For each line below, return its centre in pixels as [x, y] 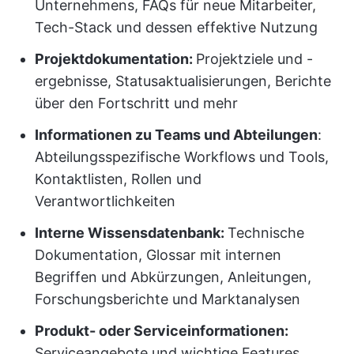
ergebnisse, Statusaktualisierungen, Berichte [183, 81]
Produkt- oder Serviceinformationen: [162, 331]
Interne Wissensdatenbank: [131, 233]
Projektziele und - [254, 59]
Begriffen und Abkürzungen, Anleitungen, [173, 277]
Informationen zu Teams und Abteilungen [176, 135]
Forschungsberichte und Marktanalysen [168, 299]
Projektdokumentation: [115, 59]
